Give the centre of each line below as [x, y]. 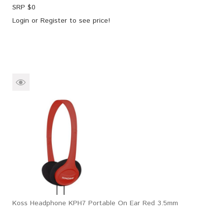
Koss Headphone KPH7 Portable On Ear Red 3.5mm [95, 203]
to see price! [89, 21]
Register [54, 21]
